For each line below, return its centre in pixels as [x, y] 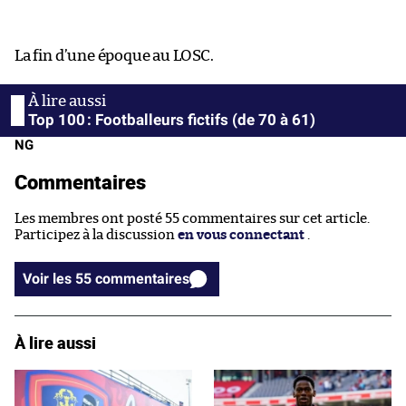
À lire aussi [55, 342]
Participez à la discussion [96, 235]
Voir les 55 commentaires [142, 278]
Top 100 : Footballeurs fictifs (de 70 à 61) [172, 119]
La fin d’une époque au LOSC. [114, 55]
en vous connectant [241, 235]
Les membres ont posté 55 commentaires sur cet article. [192, 218]
